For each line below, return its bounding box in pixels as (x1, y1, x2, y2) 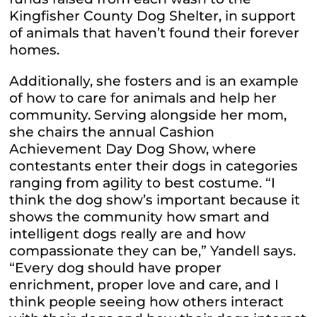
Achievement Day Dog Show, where (9, 141, 257, 158)
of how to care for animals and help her (9, 90, 277, 107)
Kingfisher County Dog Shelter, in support (9, 8, 296, 25)
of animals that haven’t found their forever (9, 25, 300, 42)
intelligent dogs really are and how (9, 226, 246, 243)
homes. (9, 42, 60, 59)
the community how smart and (57, 209, 270, 226)
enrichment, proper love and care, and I (9, 277, 279, 294)
